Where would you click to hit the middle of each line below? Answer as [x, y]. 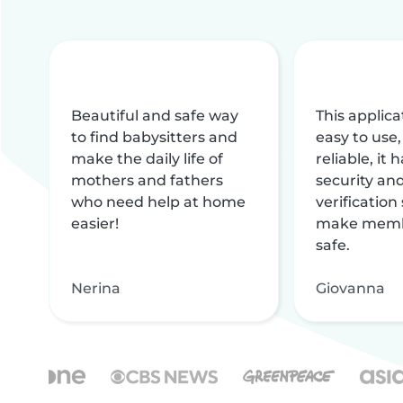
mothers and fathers [147, 180]
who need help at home [158, 201]
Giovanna [350, 288]
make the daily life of [147, 158]
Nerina [96, 288]
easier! [95, 223]
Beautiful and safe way [155, 115]
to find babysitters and [154, 137]
